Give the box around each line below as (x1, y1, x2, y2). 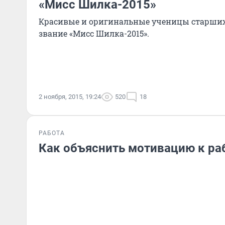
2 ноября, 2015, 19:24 (39, 93, 101, 100)
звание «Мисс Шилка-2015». (39, 28, 149, 39)
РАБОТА (39, 130, 65, 137)
